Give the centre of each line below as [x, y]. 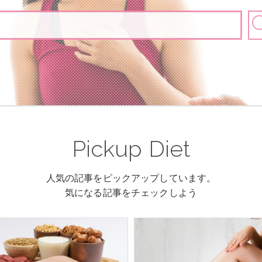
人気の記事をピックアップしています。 [131, 178]
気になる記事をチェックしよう [131, 193]
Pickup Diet [131, 149]
